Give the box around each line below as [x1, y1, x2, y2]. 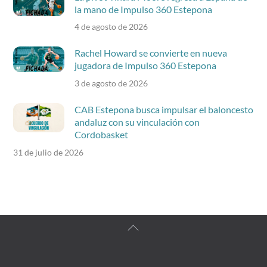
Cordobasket [74, 129, 128, 141]
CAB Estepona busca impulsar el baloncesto [74, 104, 253, 116]
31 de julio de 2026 [13, 147, 84, 157]
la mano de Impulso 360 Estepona [74, 3, 212, 15]
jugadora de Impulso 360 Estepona [74, 60, 216, 72]
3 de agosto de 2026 [74, 77, 148, 88]
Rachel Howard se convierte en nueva [74, 47, 227, 59]
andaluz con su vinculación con [74, 116, 200, 128]
